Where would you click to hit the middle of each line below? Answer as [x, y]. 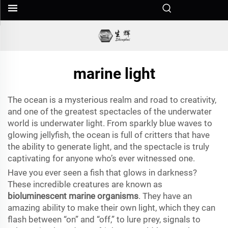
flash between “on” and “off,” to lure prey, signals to [104, 219]
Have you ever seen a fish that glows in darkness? [102, 173]
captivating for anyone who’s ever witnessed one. [101, 158]
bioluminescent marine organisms [73, 196]
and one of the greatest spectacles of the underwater [110, 111]
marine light [114, 74]
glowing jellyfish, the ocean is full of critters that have [109, 135]
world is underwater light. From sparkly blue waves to [110, 123]
